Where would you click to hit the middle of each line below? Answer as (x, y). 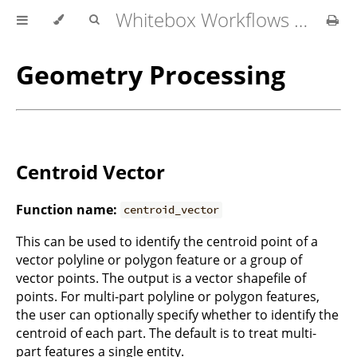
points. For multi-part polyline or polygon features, (168, 296)
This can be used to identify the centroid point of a (167, 241)
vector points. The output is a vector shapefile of (161, 278)
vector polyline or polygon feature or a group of (159, 259)
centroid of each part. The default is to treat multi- (166, 333)
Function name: (67, 209)
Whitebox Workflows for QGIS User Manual (301, 20)
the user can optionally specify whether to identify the (177, 314)
